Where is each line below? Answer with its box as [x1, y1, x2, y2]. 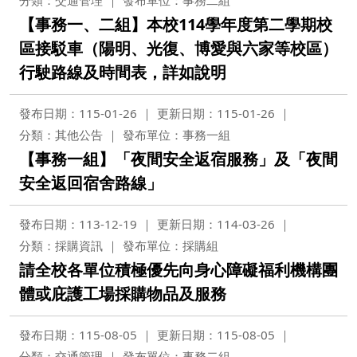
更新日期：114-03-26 [157, 216, 275, 232]
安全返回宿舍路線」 [19, 172, 163, 194]
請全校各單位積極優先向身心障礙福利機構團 [19, 259, 338, 280]
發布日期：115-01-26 [19, 105, 137, 121]
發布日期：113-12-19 [19, 216, 137, 232]
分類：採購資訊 [19, 237, 103, 253]
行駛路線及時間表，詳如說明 [19, 61, 226, 83]
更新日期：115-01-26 [157, 105, 275, 121]
